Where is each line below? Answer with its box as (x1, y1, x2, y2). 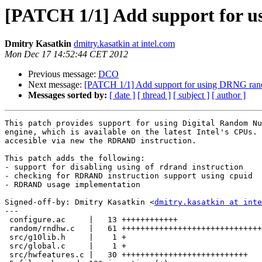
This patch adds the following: (5, 154, 145, 163)
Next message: (28, 80, 84, 90)
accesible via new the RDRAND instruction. (5, 136, 196, 146)
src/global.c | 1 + (5, 242, 126, 251)
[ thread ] (137, 90, 171, 101)
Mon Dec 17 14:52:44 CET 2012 (5, 49, 128, 60)
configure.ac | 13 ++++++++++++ (5, 215, 178, 225)
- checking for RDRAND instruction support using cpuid (5, 171, 253, 181)
